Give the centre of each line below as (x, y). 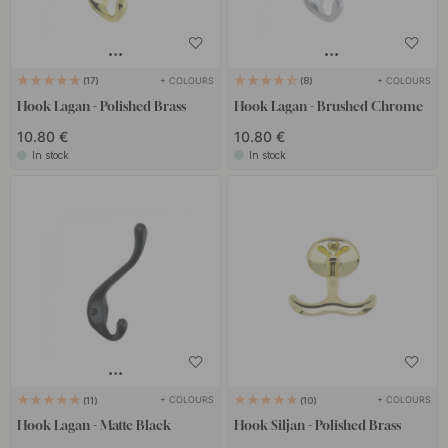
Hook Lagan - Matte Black (94, 425)
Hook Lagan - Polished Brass (102, 105)
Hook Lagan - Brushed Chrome (328, 105)
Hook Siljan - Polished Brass (317, 425)
